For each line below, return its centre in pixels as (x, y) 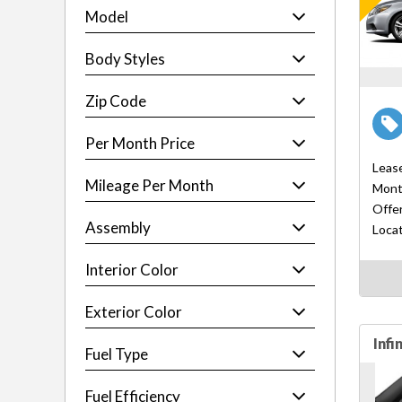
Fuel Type (117, 354)
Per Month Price (140, 143)
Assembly (118, 227)
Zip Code (116, 101)
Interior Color (132, 270)
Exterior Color (134, 312)
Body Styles (125, 59)
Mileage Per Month (149, 185)
